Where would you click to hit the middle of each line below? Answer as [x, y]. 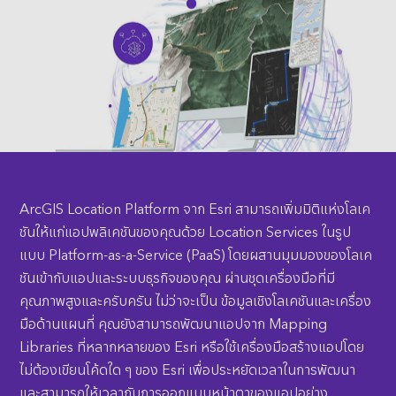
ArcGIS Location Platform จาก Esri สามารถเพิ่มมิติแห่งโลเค [195, 208]
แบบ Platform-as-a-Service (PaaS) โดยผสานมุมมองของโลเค [196, 254]
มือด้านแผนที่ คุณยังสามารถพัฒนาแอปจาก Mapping [174, 323]
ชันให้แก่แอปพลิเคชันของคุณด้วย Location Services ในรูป [186, 231]
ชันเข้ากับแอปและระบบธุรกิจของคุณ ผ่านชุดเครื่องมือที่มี [178, 277]
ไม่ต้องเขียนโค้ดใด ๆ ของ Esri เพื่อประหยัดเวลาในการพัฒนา [188, 369]
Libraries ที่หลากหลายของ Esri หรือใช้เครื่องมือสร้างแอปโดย [192, 346]
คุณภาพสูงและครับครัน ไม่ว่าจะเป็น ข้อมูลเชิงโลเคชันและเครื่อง [196, 300]
